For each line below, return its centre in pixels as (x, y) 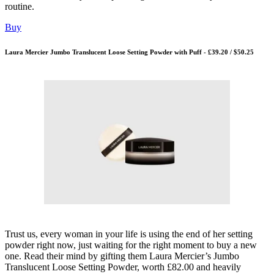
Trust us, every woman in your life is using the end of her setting (129, 234)
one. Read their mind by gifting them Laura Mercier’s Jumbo (122, 256)
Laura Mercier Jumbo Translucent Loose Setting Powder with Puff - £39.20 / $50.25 (129, 52)
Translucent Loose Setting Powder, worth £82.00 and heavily (123, 267)
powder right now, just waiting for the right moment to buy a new (131, 245)
